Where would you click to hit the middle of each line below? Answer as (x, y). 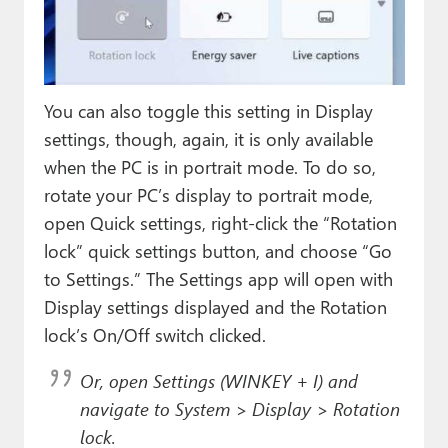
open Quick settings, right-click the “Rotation (220, 223)
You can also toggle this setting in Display (208, 111)
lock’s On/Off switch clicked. (154, 335)
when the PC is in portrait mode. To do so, (209, 167)
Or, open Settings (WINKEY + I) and (218, 381)
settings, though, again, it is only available (208, 139)
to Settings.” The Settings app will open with (218, 279)
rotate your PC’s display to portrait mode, (208, 195)
